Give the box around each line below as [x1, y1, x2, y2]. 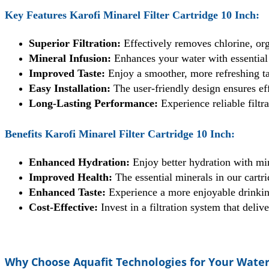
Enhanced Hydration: [29, 156, 130, 169]
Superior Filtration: [29, 37, 121, 50]
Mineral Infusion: [29, 52, 111, 65]
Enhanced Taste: [29, 186, 106, 199]
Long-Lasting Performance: [29, 97, 158, 110]
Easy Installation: [29, 82, 110, 95]
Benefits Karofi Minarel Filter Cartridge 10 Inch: [5, 128, 235, 141]
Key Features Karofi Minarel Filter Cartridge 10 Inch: [5, 9, 259, 22]
